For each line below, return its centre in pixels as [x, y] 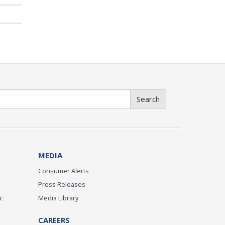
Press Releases [62, 184]
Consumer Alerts [64, 171]
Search [148, 99]
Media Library [58, 198]
